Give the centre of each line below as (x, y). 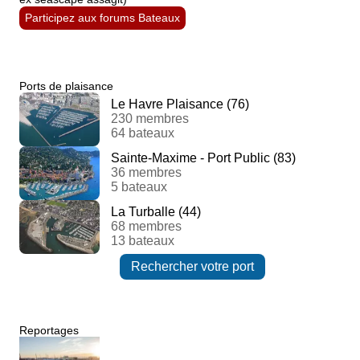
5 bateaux (139, 187)
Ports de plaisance (66, 86)
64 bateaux (143, 133)
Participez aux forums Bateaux (102, 18)
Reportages (49, 330)
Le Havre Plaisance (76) (180, 104)
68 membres (146, 227)
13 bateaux (143, 241)
